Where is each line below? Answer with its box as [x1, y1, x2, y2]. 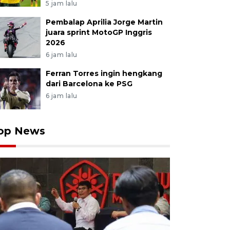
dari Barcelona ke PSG [45, 79, 132, 88]
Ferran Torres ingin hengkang [45, 69, 162, 78]
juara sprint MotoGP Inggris [45, 28, 152, 37]
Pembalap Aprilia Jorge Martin [45, 17, 163, 27]
